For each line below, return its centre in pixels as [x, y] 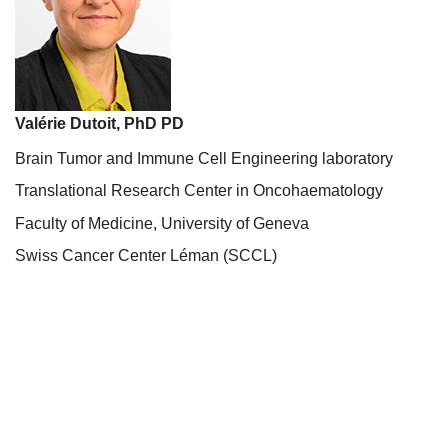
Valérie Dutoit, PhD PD [99, 124]
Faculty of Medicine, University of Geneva [162, 223]
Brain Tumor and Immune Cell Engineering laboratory [204, 158]
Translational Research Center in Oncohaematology [199, 191]
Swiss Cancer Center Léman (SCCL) [146, 256]
